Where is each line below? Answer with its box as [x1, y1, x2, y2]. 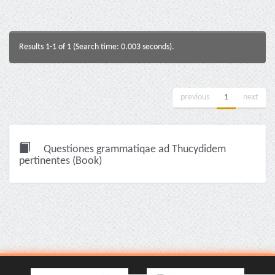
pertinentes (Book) [19, 155, 102, 167]
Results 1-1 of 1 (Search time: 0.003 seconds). [19, 42, 174, 52]
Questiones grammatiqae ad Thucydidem [41, 144, 226, 155]
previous [180, 93, 209, 102]
